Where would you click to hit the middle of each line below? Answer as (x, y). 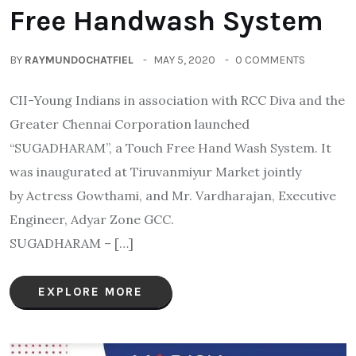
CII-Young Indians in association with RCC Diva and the (177, 100)
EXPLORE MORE (91, 291)
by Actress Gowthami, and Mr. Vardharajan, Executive (173, 195)
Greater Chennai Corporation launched (130, 124)
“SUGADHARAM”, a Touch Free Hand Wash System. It (170, 147)
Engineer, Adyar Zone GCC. (149, 219)
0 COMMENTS (270, 60)
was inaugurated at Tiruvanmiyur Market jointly (155, 171)
